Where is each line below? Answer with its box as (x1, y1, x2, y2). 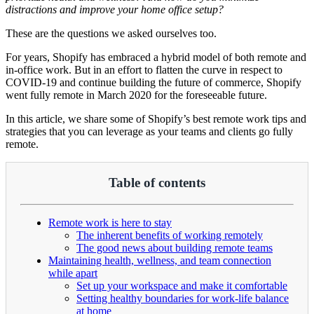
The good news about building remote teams (76, 242, 273, 254)
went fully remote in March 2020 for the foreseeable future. (6, 88, 267, 101)
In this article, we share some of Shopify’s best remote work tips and (6, 112, 306, 125)
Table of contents (109, 175, 205, 191)
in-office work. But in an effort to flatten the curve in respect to (6, 63, 282, 76)
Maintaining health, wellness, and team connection (48, 254, 271, 267)
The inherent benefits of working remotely (76, 229, 263, 242)
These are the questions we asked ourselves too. (6, 27, 217, 39)
